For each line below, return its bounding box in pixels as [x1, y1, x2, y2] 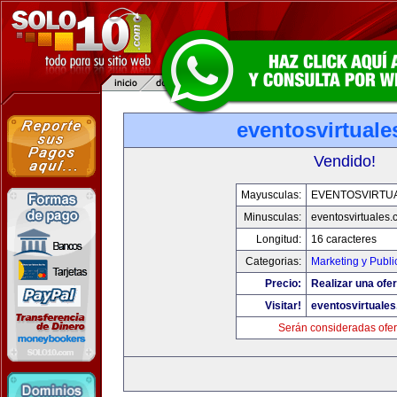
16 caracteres [311, 233, 377, 245]
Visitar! [265, 300, 301, 312]
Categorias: [245, 255, 301, 268]
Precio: [265, 277, 301, 290]
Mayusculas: [241, 189, 301, 201]
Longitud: [256, 233, 301, 245]
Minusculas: [244, 211, 301, 223]
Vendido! [314, 152, 376, 170]
